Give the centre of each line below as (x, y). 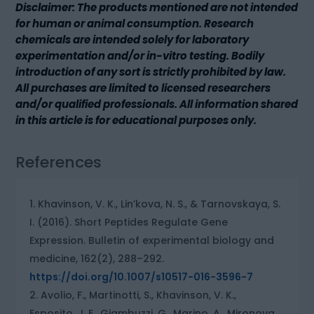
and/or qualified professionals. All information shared (157, 104)
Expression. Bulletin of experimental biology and (152, 240)
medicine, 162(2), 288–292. (97, 258)
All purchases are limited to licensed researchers (143, 88)
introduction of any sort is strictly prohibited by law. (151, 71)
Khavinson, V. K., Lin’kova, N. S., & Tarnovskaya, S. (159, 204)
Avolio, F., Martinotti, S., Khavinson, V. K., (139, 295)
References (59, 162)
